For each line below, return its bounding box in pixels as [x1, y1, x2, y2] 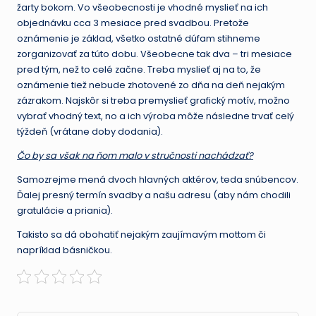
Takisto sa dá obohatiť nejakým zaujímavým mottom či [17, 229, 266, 241]
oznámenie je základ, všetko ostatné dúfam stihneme [17, 32, 260, 45]
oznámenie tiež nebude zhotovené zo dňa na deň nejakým [17, 79, 285, 92]
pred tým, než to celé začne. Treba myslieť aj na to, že [17, 63, 261, 76]
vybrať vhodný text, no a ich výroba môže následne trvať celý [17, 110, 294, 123]
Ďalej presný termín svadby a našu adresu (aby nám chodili [17, 189, 291, 202]
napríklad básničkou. [17, 244, 112, 257]
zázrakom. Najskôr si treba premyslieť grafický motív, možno [17, 95, 290, 107]
